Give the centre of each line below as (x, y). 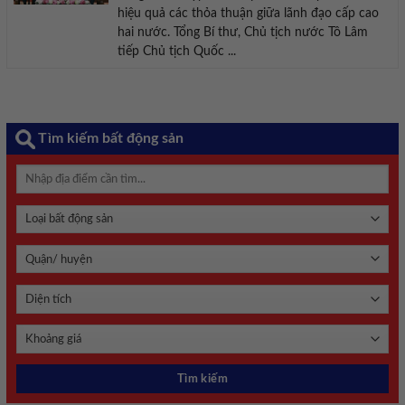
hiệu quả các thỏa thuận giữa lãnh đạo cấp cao (248, 14)
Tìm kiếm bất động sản (111, 139)
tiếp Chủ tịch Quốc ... (176, 52)
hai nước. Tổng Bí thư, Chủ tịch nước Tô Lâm (242, 33)
